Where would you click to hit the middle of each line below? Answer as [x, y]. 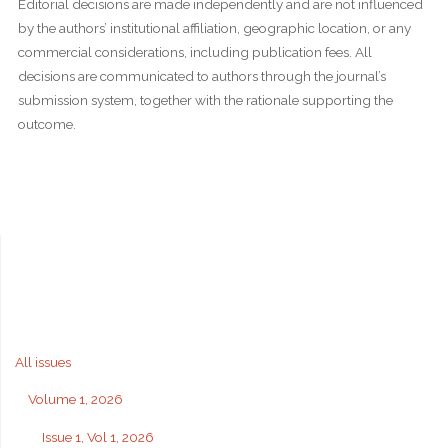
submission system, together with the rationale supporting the [205, 100]
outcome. [46, 124]
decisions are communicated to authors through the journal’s [201, 76]
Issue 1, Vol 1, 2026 [97, 436]
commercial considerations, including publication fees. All [194, 52]
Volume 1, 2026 [75, 399]
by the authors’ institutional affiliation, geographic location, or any [214, 28]
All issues [42, 361]
